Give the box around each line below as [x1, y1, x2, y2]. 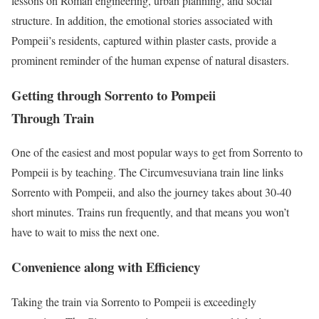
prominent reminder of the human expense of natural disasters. [11, 53, 289, 68]
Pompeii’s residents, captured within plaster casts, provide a [11, 33, 276, 48]
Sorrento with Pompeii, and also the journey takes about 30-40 [11, 184, 291, 200]
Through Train [11, 108, 94, 127]
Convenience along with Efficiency [11, 257, 200, 277]
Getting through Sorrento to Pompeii [11, 85, 216, 105]
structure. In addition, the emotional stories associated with [11, 13, 273, 28]
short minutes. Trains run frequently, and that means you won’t [11, 204, 289, 220]
